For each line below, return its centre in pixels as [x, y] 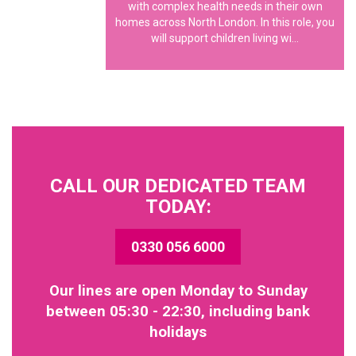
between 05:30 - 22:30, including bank [178, 311]
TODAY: [178, 207]
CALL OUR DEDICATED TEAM [178, 186]
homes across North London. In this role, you [225, 22]
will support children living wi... [225, 38]
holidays [178, 332]
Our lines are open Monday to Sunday [178, 291]
